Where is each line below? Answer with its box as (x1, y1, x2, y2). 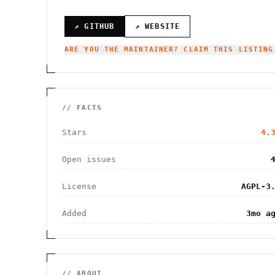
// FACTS (62, 104, 102, 112)
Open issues (62, 155, 116, 164)
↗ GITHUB (74, 22, 115, 31)
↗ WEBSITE (134, 22, 180, 31)
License (62, 182, 96, 191)
